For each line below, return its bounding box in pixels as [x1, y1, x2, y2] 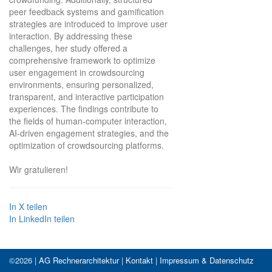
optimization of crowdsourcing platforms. [9, 138, 164, 151]
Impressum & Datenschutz [160, 254, 254, 266]
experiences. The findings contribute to [9, 102, 158, 115]
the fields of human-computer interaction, [9, 114, 167, 127]
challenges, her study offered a [9, 41, 127, 54]
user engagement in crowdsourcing [9, 66, 144, 78]
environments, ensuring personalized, [9, 78, 154, 90]
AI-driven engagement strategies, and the [9, 126, 169, 139]
